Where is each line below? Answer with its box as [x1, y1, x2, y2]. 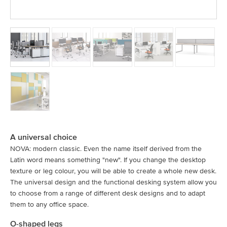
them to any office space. [10, 200, 89, 209]
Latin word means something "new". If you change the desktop [10, 156, 206, 165]
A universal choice [10, 132, 77, 143]
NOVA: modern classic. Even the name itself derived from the [10, 144, 202, 154]
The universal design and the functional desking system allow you [10, 178, 217, 187]
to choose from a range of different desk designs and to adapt [10, 189, 205, 198]
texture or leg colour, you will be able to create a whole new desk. [10, 167, 216, 176]
